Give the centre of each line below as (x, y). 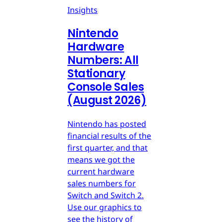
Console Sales (106, 87)
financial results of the (109, 136)
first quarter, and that (108, 148)
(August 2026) (107, 101)
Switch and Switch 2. (106, 195)
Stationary (96, 74)
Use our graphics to (105, 207)
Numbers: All (103, 60)
